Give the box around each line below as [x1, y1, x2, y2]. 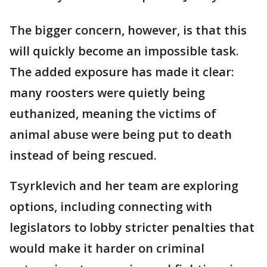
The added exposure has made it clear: [10, 64, 234, 80]
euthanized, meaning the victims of [10, 105, 216, 122]
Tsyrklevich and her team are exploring [10, 178, 238, 194]
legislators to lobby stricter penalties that [10, 219, 254, 235]
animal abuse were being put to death [10, 126, 232, 142]
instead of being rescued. [10, 147, 157, 163]
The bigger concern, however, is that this [10, 22, 247, 38]
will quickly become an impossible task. [10, 43, 239, 59]
